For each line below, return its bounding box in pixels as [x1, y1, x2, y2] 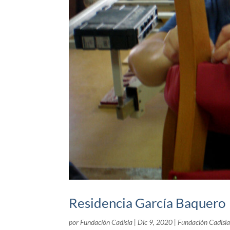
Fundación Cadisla [80, 218, 133, 227]
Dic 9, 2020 [138, 218, 173, 227]
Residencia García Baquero [69, 195, 226, 212]
